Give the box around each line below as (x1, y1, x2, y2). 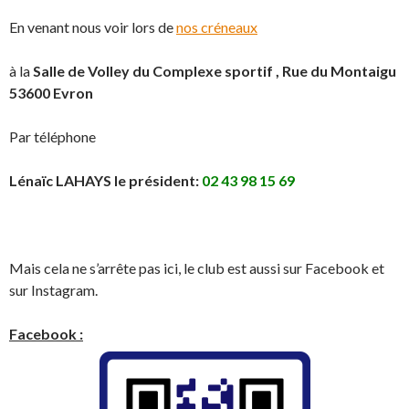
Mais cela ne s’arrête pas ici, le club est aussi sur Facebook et (9, 258, 384, 277)
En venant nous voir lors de (9, 17, 176, 36)
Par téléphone (9, 127, 96, 145)
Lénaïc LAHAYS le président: (9, 171, 202, 189)
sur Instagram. (9, 280, 98, 299)
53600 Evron (9, 83, 93, 101)
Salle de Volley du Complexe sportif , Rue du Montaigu (33, 61, 396, 79)
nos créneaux (176, 17, 257, 36)
